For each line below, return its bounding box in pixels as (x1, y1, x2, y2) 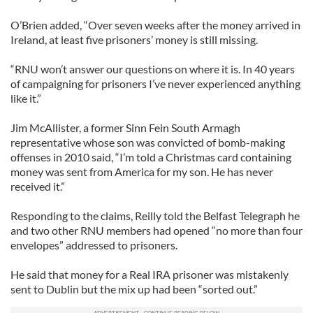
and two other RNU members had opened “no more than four (10, 224, 303, 237)
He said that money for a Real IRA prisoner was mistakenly (10, 268, 289, 281)
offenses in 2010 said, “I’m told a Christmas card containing (10, 150, 291, 163)
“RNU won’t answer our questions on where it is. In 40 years (10, 62, 295, 75)
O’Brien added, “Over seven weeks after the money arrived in (10, 18, 300, 31)
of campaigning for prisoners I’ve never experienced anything (10, 77, 300, 90)
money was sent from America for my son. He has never (10, 165, 273, 178)
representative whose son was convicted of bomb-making (10, 136, 285, 149)
